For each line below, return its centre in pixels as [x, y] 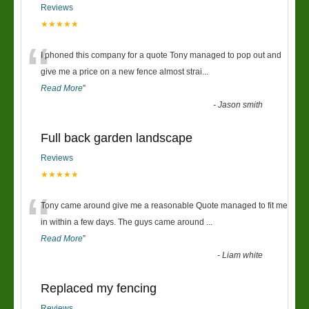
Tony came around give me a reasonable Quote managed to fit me [164, 206]
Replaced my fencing [99, 288]
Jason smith [241, 105]
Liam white [243, 255]
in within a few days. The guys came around [123, 222]
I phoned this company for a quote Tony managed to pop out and [161, 55]
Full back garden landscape [117, 138]
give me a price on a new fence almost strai [121, 72]
